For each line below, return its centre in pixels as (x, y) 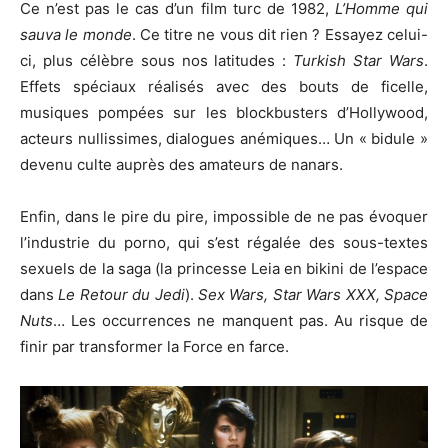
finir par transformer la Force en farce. (154, 346)
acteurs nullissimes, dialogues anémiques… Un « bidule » (224, 138)
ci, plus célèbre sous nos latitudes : (157, 60)
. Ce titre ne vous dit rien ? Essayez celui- (280, 34)
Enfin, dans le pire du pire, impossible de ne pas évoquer (224, 216)
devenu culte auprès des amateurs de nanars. (181, 164)
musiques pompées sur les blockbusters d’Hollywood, (224, 112)
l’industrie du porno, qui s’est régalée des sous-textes (224, 242)
